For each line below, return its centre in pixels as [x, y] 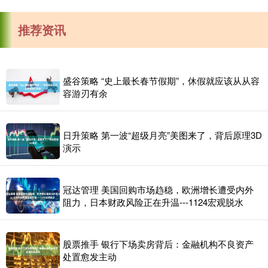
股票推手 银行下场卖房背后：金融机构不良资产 [158, 244]
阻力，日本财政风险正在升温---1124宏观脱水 [153, 202]
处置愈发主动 [90, 256]
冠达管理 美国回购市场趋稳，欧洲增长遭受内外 [158, 189]
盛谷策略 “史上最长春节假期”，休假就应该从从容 [161, 80]
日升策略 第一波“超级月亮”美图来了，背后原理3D [162, 135]
